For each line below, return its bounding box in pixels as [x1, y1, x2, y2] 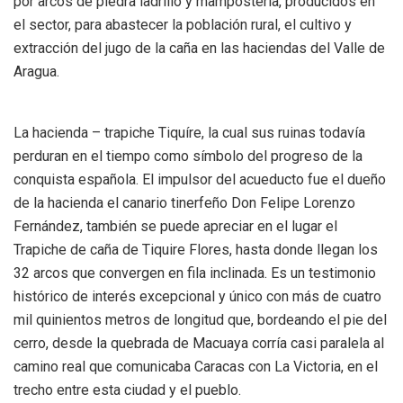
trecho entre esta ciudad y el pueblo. [13, 381, 241, 399]
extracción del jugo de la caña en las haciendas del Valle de [13, 39, 385, 57]
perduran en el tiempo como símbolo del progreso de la [13, 147, 363, 165]
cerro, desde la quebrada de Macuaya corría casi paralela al [13, 334, 384, 352]
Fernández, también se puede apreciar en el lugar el [13, 217, 337, 235]
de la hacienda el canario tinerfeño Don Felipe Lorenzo [13, 193, 355, 211]
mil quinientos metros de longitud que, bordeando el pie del [13, 310, 387, 328]
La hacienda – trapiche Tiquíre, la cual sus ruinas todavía [13, 123, 365, 141]
